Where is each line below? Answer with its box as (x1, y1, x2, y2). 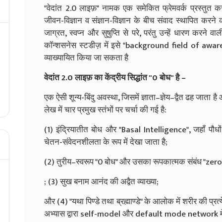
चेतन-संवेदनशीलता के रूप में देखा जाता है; (44, 135, 167, 149)
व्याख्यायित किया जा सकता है (44, 51, 128, 65)
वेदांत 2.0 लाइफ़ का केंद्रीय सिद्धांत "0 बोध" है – (44, 70, 186, 85)
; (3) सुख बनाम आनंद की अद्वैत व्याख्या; (44, 174, 159, 189)
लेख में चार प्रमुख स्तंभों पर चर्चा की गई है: (44, 103, 166, 117)
